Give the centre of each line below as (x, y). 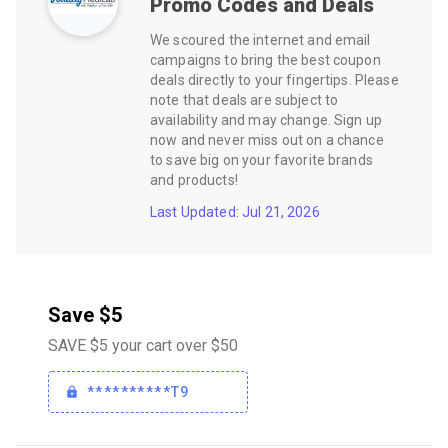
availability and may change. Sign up (266, 120)
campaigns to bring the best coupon (265, 60)
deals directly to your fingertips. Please (274, 80)
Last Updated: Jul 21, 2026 (235, 212)
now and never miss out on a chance (267, 140)
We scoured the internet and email (260, 40)
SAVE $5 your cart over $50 (143, 345)
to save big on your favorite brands (261, 160)
